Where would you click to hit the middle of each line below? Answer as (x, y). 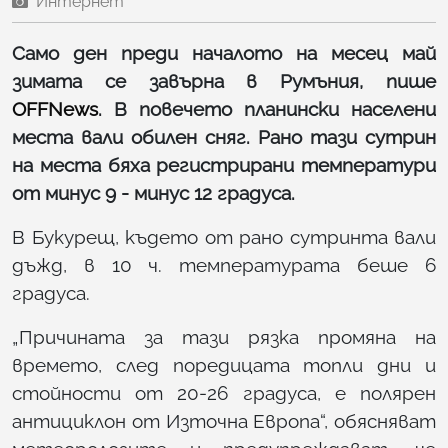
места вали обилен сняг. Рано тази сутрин (224, 137)
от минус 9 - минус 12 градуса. (153, 193)
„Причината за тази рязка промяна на (224, 337)
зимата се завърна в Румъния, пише (224, 81)
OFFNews (55, 109)
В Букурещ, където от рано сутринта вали (224, 237)
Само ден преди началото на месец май (224, 53)
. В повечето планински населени (267, 109)
